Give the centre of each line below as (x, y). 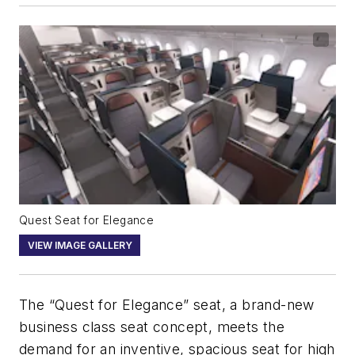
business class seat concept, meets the (152, 326)
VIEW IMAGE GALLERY (80, 245)
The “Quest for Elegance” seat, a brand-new (167, 304)
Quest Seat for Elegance (87, 221)
